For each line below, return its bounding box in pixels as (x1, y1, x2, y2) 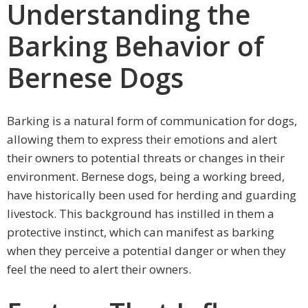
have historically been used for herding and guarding (7, 187, 296, 203)
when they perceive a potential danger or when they (7, 243, 286, 259)
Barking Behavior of (7, 27, 264, 65)
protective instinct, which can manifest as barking (7, 224, 274, 241)
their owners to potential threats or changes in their (7, 150, 285, 166)
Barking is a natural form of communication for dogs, (7, 113, 297, 129)
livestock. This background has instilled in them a (7, 206, 274, 222)
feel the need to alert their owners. (7, 261, 191, 278)
